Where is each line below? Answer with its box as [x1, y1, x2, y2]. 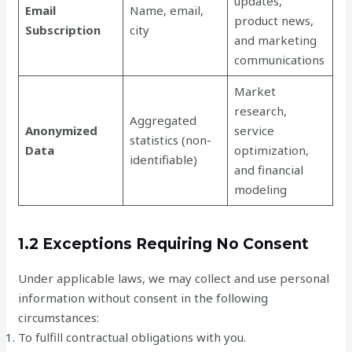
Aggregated [129, 112, 196, 128]
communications [233, 52, 324, 68]
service [233, 123, 274, 138]
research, [233, 103, 287, 119]
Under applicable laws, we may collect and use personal [18, 269, 330, 286]
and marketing [233, 32, 317, 48]
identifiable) [129, 152, 197, 167]
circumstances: [18, 309, 100, 325]
